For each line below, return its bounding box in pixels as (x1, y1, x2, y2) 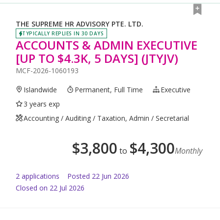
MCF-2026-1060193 (16, 65, 79, 75)
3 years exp (24, 99, 60, 109)
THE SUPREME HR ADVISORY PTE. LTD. (16, 19, 143, 29)
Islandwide (24, 84, 57, 94)
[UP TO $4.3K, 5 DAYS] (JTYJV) (16, 50, 178, 66)
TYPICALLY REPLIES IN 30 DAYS (22, 29, 104, 37)
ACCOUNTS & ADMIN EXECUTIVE (16, 36, 197, 53)
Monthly (175, 145, 202, 156)
